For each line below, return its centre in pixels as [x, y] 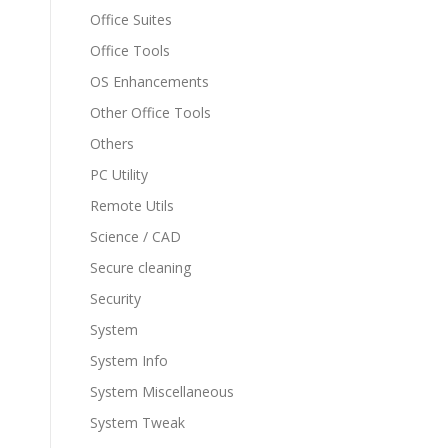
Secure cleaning [140, 267]
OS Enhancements [149, 81]
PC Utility [119, 174]
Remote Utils [132, 205]
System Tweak [137, 422]
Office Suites [131, 19]
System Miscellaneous [162, 391]
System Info [129, 360]
